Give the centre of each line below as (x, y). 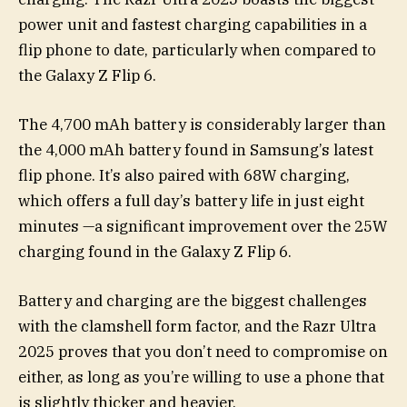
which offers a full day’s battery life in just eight (191, 200)
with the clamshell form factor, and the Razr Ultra (197, 327)
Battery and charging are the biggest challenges (193, 301)
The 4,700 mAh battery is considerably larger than (202, 124)
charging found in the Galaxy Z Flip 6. (155, 251)
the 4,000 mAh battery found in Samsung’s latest (196, 149)
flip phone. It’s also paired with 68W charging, (184, 175)
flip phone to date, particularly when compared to (197, 50)
